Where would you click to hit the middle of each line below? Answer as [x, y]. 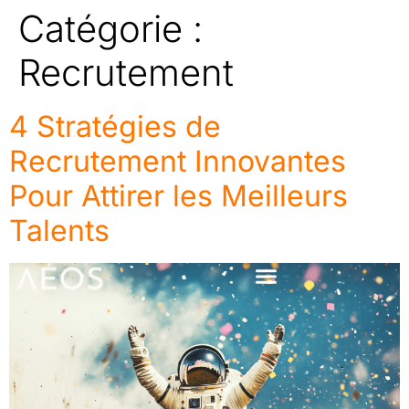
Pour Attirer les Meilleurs [178, 196]
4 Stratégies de [115, 126]
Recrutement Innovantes [178, 161]
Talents [59, 231]
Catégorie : [110, 29]
